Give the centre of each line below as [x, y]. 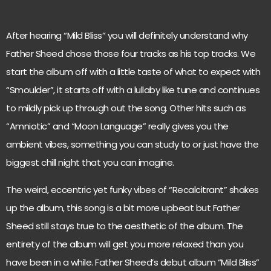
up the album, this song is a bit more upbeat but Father [123, 207]
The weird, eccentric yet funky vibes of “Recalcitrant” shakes [132, 189]
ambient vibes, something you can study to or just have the [132, 145]
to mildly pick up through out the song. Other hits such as [126, 108]
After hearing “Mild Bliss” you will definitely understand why [127, 36]
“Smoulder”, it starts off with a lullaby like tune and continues [133, 90]
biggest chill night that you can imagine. [90, 163]
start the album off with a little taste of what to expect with [133, 72]
